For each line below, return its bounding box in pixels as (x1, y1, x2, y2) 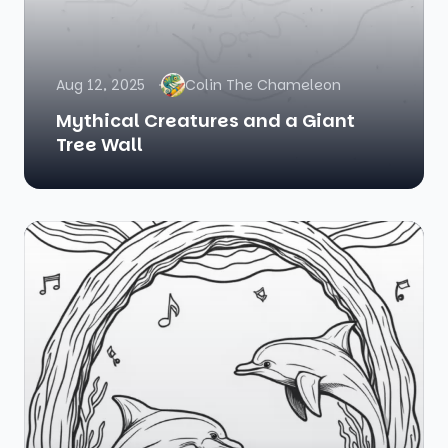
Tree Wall (56, 132, 143, 158)
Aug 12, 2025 (56, 75, 145, 96)
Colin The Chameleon (185, 75, 341, 96)
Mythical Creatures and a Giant (56, 108, 355, 134)
